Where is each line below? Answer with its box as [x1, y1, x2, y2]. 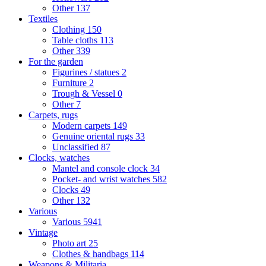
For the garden [28, 56, 83, 67]
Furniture [52, 78, 89, 88]
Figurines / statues [52, 67, 122, 78]
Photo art [52, 238, 88, 249]
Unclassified [52, 142, 101, 153]
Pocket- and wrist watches [52, 174, 153, 185]
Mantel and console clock [52, 163, 150, 174]
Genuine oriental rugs [52, 131, 135, 142]
